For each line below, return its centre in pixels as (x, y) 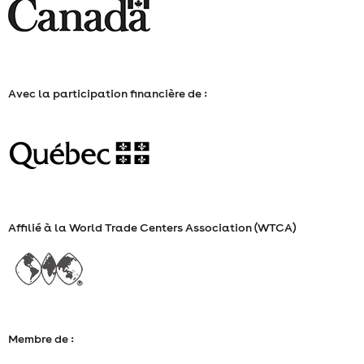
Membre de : (41, 339)
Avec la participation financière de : (108, 94)
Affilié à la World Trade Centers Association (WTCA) (152, 228)
